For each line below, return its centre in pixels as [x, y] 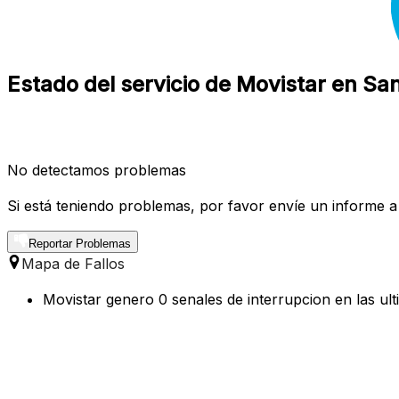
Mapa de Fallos [73, 263]
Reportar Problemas [80, 243]
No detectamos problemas [97, 170]
